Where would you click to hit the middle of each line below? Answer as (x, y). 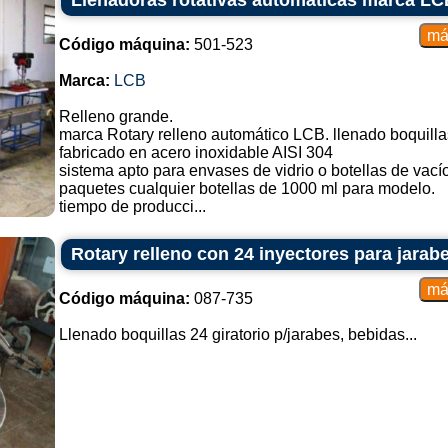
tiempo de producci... (132, 206)
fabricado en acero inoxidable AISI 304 (195, 152)
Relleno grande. (115, 116)
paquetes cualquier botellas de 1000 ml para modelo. (246, 188)
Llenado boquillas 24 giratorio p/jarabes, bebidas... (237, 334)
